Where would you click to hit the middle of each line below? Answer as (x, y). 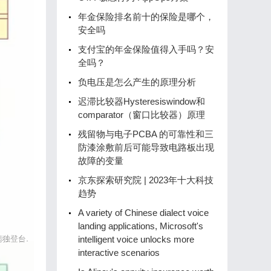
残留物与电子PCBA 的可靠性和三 (146, 134)
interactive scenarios (119, 253)
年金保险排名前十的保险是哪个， (146, 17)
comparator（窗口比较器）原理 (142, 115)
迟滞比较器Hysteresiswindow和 (142, 101)
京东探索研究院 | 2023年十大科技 (146, 180)
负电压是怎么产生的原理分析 (137, 82)
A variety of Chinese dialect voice (143, 213)
